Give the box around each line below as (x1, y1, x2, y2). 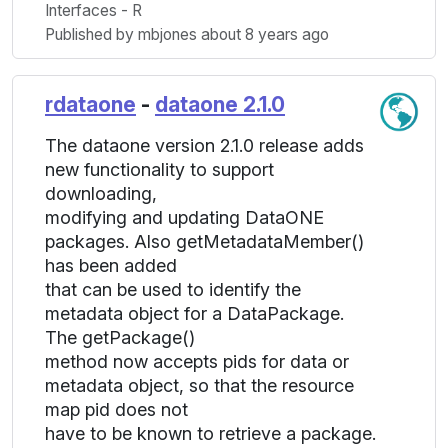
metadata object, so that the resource (45, 375, 354, 396)
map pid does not (45, 399, 188, 420)
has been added (45, 255, 177, 276)
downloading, (45, 183, 157, 204)
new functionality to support (45, 159, 274, 180)
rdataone (45, 92, 136, 117)
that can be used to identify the (45, 279, 301, 300)
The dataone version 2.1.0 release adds (45, 135, 364, 156)
